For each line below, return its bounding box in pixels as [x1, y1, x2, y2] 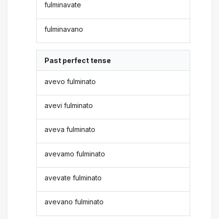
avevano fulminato [44, 197, 104, 206]
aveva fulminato [44, 125, 96, 134]
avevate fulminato [44, 174, 102, 182]
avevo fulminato [44, 77, 96, 86]
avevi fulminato [44, 101, 93, 109]
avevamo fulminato [44, 149, 106, 158]
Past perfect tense [44, 56, 111, 65]
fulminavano [44, 24, 84, 33]
